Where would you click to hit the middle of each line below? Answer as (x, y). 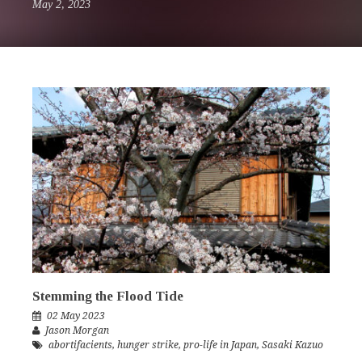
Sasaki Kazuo (293, 345)
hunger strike (148, 345)
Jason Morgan (77, 331)
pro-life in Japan (220, 345)
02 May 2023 (76, 316)
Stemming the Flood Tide (108, 297)
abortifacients (80, 345)
